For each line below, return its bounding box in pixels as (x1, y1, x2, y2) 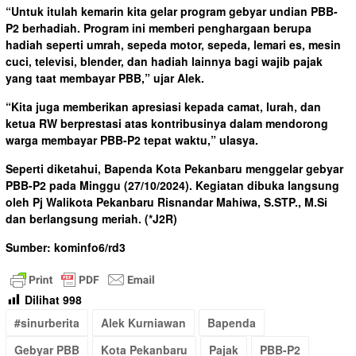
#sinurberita (14, 315, 79, 331)
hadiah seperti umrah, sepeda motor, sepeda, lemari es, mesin (6, 37, 341, 53)
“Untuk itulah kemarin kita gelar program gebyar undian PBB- (6, 3, 338, 20)
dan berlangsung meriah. (6, 211, 145, 227)
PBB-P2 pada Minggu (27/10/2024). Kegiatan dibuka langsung (6, 177, 339, 194)
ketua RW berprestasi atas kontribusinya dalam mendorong (6, 115, 328, 132)
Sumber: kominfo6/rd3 (6, 239, 126, 256)
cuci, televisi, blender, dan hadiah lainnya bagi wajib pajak (6, 53, 323, 70)
